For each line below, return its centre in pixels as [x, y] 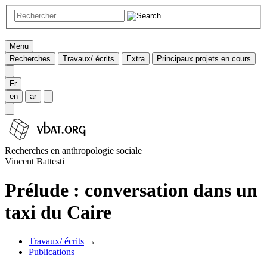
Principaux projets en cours [204, 58]
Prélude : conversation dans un [131, 190]
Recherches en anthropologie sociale [73, 150]
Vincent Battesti [35, 161]
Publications [52, 252]
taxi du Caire [58, 212]
